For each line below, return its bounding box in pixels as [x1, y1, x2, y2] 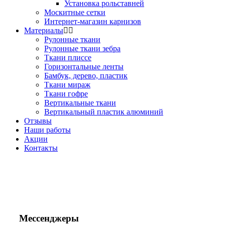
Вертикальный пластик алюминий [44, 107, 163, 116]
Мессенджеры [19, 213, 79, 224]
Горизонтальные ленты [44, 62, 124, 71]
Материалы [24, 26, 63, 35]
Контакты [24, 143, 58, 152]
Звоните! [19, 162, 57, 173]
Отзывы [24, 116, 52, 125]
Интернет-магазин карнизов [44, 17, 141, 26]
